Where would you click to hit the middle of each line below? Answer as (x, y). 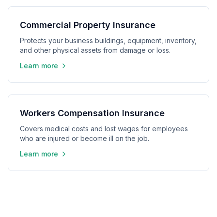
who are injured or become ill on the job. (85, 138)
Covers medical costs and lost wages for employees (104, 129)
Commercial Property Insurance (88, 25)
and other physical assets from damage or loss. (95, 50)
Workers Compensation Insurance (92, 113)
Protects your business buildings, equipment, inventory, (108, 40)
